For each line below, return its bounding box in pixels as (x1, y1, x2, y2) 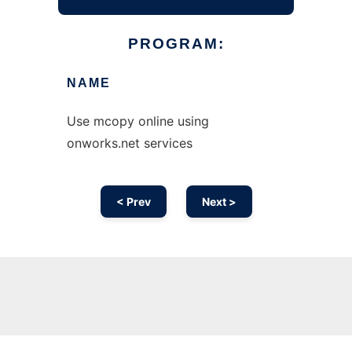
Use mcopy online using (66, 113, 209, 129)
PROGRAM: (127, 35, 225, 52)
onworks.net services (66, 135, 192, 151)
